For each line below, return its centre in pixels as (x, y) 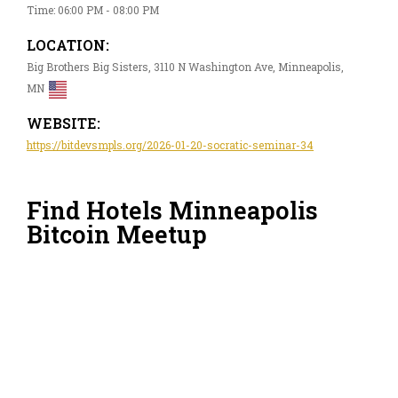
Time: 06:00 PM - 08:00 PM (93, 9)
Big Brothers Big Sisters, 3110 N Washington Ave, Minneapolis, (185, 66)
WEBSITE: (64, 123)
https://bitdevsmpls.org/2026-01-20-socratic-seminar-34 (170, 144)
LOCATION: (68, 44)
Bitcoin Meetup (117, 235)
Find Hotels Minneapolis (172, 211)
